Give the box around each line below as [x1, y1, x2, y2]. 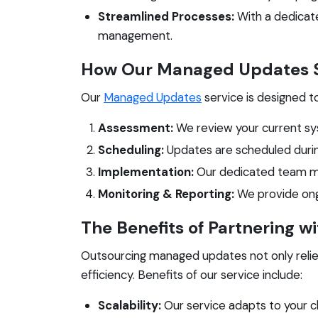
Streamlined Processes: [98, 8, 234, 24]
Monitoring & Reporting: [98, 185, 234, 202]
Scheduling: [98, 141, 164, 158]
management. [98, 27, 172, 43]
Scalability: [98, 297, 161, 313]
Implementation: [98, 163, 194, 180]
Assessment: [98, 119, 173, 136]
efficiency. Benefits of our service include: [81, 266, 302, 283]
